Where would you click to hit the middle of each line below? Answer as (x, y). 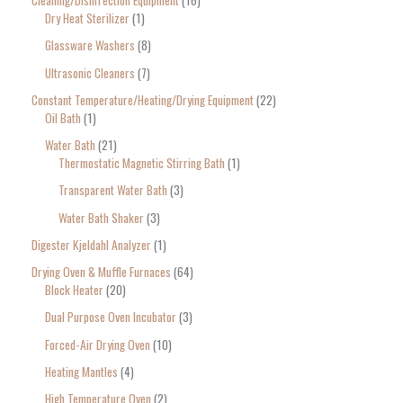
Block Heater (74, 290)
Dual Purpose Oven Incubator (111, 317)
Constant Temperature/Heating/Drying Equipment (143, 99)
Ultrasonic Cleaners (90, 72)
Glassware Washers (90, 45)
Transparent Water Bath (113, 190)
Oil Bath (63, 117)
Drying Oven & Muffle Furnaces (101, 272)
